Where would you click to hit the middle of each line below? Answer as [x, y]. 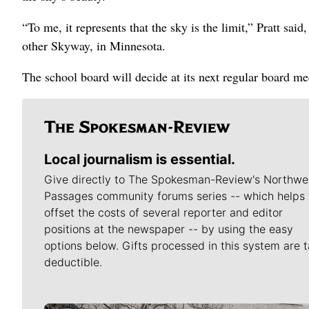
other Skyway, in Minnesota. [94, 46]
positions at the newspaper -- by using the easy [169, 229]
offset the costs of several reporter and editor [163, 212]
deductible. [73, 262]
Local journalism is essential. [140, 159]
